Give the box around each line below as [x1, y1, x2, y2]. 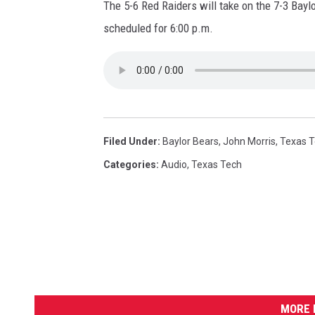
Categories [103, 159, 156, 171]
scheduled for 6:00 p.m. [103, 21, 213, 36]
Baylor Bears [162, 136, 219, 148]
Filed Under [103, 136, 157, 148]
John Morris [223, 136, 276, 148]
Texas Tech [191, 159, 242, 171]
